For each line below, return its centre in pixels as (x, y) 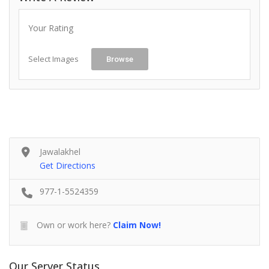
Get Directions (68, 166)
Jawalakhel (60, 152)
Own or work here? (72, 225)
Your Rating (51, 28)
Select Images (53, 59)
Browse (120, 59)
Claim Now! (137, 225)
